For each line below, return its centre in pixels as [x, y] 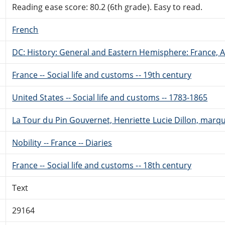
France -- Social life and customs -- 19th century [102, 75]
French [25, 29]
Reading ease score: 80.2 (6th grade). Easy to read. [107, 7]
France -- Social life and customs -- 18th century [102, 165]
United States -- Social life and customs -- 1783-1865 [110, 97]
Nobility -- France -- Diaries [62, 142]
